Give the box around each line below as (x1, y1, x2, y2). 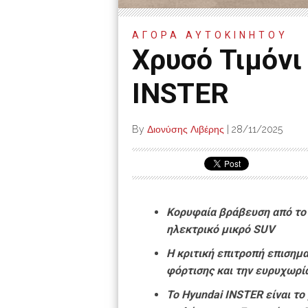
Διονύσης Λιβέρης (147, 124, 224, 135)
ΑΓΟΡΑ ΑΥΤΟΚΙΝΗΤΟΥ (132, 30, 288, 41)
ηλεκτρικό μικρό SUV (166, 223, 274, 236)
